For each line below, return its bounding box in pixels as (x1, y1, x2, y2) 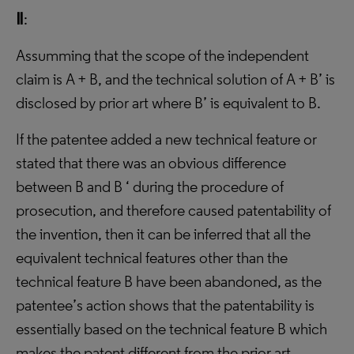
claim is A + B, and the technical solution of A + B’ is (16, 70, 335, 88)
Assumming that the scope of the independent (16, 46, 309, 65)
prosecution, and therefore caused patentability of (16, 201, 331, 220)
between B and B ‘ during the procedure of (16, 177, 284, 196)
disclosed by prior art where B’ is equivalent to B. (16, 93, 321, 112)
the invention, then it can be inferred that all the (16, 224, 311, 243)
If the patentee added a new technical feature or (16, 130, 317, 149)
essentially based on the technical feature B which (16, 319, 327, 338)
